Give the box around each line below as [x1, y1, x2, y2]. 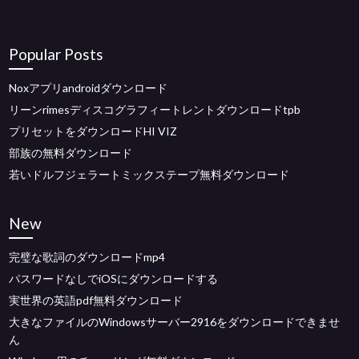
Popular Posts [9, 44, 104, 63]
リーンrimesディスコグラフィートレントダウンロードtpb [9, 102, 301, 116]
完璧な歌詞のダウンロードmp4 [9, 249, 166, 264]
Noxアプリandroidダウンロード [9, 80, 168, 95]
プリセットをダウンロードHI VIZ [9, 123, 178, 138]
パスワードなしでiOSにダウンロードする [9, 271, 219, 285]
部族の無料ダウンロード [9, 145, 133, 159]
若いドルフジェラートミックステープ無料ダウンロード [9, 167, 290, 181]
